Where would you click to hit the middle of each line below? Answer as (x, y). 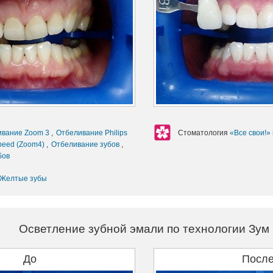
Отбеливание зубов (86, 145)
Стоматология (204, 133)
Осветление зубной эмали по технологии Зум (144, 229)
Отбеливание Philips (92, 133)
